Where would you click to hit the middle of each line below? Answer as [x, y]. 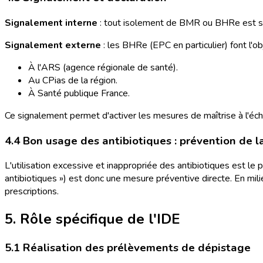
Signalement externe [53, 45]
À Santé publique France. [79, 93]
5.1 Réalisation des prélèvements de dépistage [128, 248]
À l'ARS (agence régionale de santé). [103, 68]
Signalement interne [51, 23]
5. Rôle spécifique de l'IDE [92, 219]
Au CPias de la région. [73, 80]
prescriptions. [32, 192]
